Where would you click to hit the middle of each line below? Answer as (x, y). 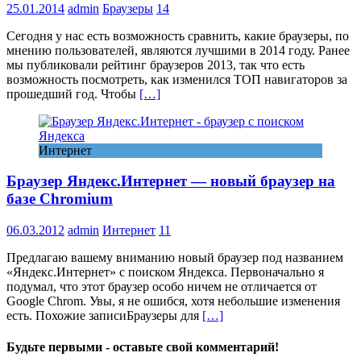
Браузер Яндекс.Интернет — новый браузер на (171, 181)
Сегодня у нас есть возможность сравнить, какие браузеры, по (178, 35)
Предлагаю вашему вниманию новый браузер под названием (175, 257)
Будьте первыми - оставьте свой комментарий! (143, 347)
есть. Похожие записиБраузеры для (104, 315)
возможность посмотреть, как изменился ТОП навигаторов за (177, 79)
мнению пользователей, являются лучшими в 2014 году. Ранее (178, 50)
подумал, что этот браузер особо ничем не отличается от (162, 286)
